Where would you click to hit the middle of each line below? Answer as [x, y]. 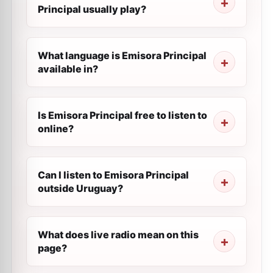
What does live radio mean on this [118, 235]
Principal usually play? [92, 9]
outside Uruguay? [80, 188]
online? [56, 129]
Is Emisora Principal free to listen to [122, 115]
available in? [68, 69]
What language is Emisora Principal [122, 55]
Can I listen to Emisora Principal [113, 175]
